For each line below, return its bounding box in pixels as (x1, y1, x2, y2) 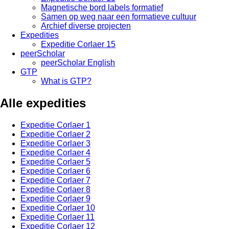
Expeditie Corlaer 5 (20, 157, 90, 166)
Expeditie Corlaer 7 (20, 175, 90, 185)
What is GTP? (41, 77, 91, 85)
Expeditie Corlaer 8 (20, 185, 90, 194)
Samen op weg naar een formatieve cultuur (41, 12, 196, 21)
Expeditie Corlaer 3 (20, 139, 90, 148)
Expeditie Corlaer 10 (20, 203, 95, 212)
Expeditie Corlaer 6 (20, 166, 90, 175)
